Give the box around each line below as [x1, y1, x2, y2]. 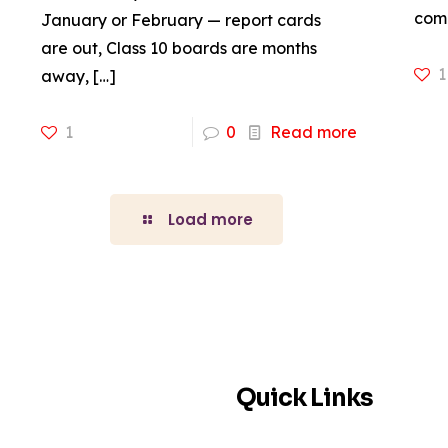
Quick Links [236, 382, 373, 413]
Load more [167, 208, 253, 230]
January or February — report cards [40, 9, 321, 30]
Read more [269, 121, 357, 142]
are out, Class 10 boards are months [40, 37, 317, 58]
